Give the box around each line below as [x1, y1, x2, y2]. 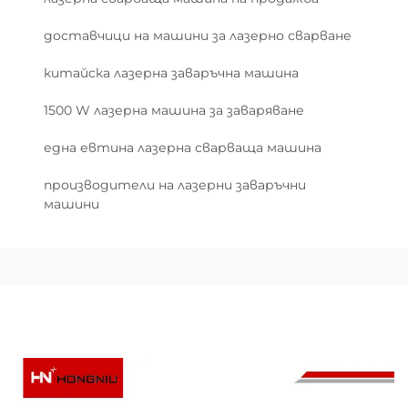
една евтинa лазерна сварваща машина [44, 139, 321, 156]
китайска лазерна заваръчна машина [44, 65, 299, 81]
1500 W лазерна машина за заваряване [44, 102, 304, 118]
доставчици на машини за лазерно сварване [44, 27, 352, 44]
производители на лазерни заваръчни [44, 177, 306, 193]
